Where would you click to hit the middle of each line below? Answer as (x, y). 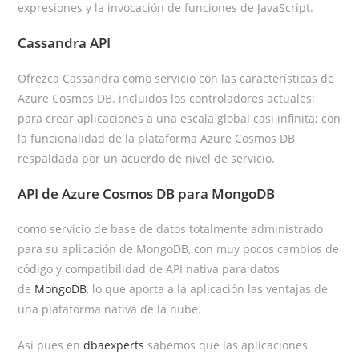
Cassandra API (65, 42)
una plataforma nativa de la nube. (110, 309)
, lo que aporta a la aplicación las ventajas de (208, 288)
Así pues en (51, 345)
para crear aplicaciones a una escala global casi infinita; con (179, 118)
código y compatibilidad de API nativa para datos (149, 268)
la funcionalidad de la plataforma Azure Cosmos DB (157, 138)
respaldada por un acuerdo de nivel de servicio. (147, 158)
